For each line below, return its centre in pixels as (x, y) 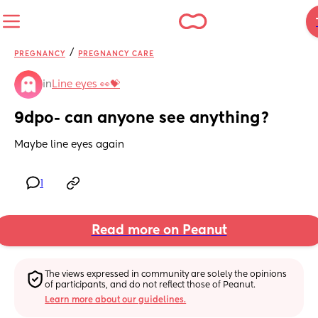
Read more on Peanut (159, 231)
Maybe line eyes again (69, 145)
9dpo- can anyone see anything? (142, 119)
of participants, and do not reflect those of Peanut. (150, 285)
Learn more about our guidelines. (116, 300)
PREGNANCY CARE (116, 54)
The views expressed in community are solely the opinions (166, 274)
